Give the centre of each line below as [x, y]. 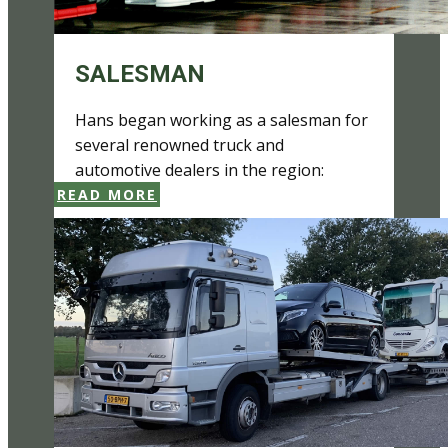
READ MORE [107, 194]
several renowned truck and [179, 145]
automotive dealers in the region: [199, 170]
